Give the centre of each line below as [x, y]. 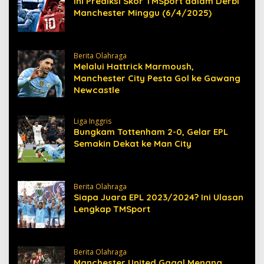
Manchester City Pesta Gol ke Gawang [157, 78]
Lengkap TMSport [112, 209]
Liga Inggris [93, 121]
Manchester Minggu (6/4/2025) [143, 13]
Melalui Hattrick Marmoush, [134, 67]
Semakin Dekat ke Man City [133, 144]
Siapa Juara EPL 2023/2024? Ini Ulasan [159, 197]
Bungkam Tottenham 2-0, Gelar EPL [151, 132]
